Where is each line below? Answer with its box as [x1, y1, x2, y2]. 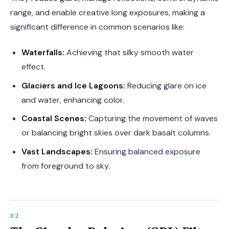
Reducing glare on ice [125, 80, 207, 91]
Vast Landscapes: [21, 146, 93, 157]
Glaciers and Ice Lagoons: [21, 80, 125, 91]
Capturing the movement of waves [86, 113, 218, 124]
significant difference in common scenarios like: [10, 21, 185, 33]
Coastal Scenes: [21, 113, 86, 124]
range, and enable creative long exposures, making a [10, 7, 205, 18]
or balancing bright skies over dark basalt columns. [21, 127, 211, 139]
